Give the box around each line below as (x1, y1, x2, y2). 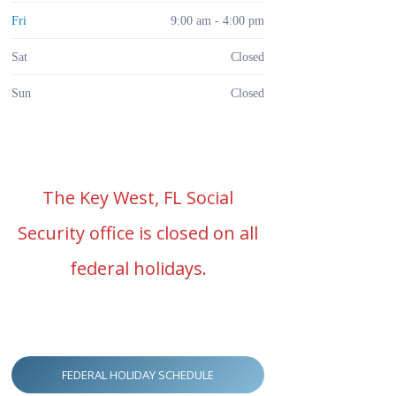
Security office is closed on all (18, 221, 258, 246)
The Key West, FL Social (42, 186, 233, 210)
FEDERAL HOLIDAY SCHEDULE (62, 367, 214, 384)
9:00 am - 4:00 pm (171, 12, 264, 27)
